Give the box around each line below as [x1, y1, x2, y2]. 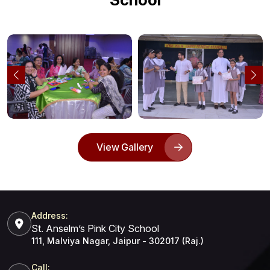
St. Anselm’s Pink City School [31, 222, 159, 235]
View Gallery [96, 141, 156, 154]
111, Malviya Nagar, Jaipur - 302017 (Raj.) [31, 236, 204, 246]
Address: [31, 210, 68, 221]
